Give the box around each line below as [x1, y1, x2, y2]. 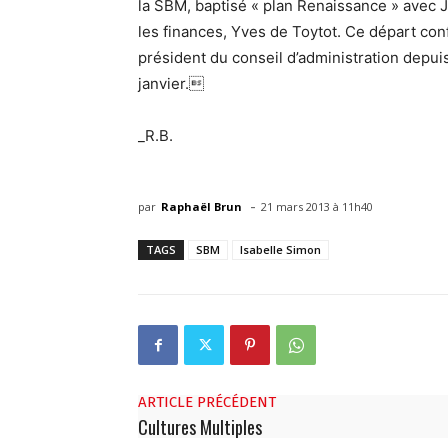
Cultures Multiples [138, 414, 262, 441]
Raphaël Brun [161, 198, 242, 214]
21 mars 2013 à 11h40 [261, 199, 373, 215]
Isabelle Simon [240, 242, 321, 258]
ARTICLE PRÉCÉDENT [138, 393, 276, 412]
